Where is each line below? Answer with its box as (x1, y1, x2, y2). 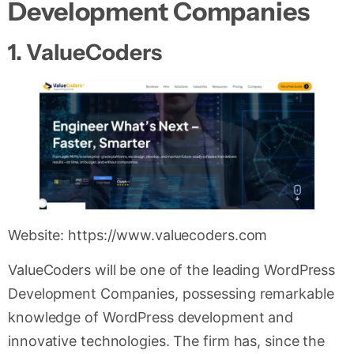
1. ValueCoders (8, 38, 162, 66)
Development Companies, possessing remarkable (8, 285, 334, 303)
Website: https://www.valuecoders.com (8, 226, 268, 243)
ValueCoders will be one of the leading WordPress (8, 262, 336, 279)
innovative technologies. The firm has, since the (8, 333, 326, 350)
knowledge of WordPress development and (8, 309, 294, 326)
